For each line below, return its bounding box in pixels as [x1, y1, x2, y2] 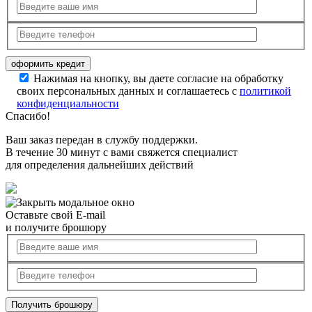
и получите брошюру [6, 221, 107, 234]
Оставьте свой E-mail [6, 209, 105, 221]
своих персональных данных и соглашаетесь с [17, 85, 240, 97]
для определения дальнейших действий [6, 159, 194, 171]
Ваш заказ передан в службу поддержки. [6, 134, 198, 146]
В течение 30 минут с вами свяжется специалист [6, 146, 237, 159]
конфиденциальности [17, 97, 119, 110]
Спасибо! [6, 110, 50, 123]
